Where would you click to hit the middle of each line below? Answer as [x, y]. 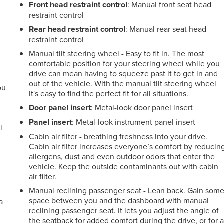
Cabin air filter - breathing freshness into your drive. [118, 136]
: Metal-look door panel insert [142, 107]
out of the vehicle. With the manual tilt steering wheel [123, 83]
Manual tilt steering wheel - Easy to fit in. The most [117, 53]
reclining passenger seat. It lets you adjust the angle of [124, 210]
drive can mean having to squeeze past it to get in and [124, 73]
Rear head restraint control [77, 29]
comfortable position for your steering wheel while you [125, 63]
